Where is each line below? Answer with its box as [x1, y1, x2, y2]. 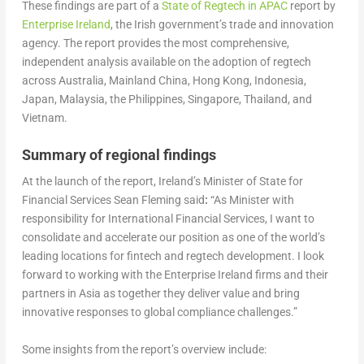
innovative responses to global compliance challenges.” [21, 305, 297, 319]
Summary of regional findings [21, 146, 216, 164]
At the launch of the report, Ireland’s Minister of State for [21, 175, 303, 188]
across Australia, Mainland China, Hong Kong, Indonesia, [21, 74, 306, 87]
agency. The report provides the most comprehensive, [21, 37, 289, 50]
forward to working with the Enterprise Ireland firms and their [21, 268, 328, 282]
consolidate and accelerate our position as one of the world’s [21, 231, 325, 245]
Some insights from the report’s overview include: [21, 342, 269, 356]
